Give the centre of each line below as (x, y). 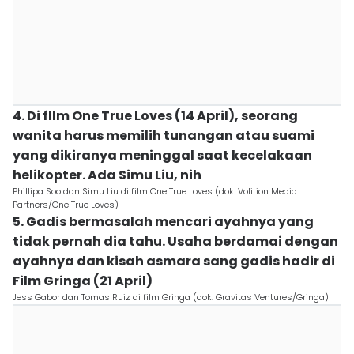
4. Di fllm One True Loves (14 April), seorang (155, 116)
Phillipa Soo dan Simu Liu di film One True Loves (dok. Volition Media (155, 191)
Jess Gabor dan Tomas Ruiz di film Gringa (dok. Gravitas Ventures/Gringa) (171, 297)
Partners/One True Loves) (66, 205)
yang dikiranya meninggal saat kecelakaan (162, 155)
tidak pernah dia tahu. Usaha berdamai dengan (175, 241)
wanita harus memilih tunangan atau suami (164, 136)
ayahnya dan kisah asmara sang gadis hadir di (174, 261)
